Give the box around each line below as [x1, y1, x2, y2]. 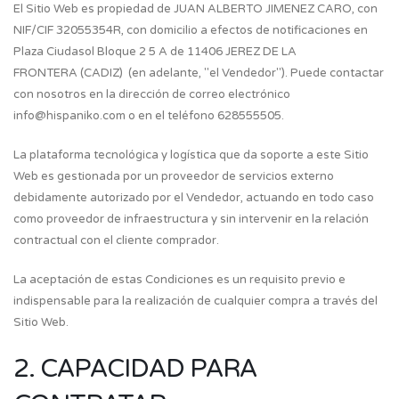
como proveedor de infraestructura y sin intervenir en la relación [13, 212, 369, 226]
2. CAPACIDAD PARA [13, 354, 256, 384]
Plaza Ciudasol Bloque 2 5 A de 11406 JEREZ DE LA [13, 45, 297, 59]
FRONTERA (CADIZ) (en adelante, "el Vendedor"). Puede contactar [13, 66, 384, 80]
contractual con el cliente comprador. [13, 233, 219, 248]
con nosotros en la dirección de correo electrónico [13, 87, 290, 102]
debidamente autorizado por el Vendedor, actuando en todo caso [13, 191, 374, 205]
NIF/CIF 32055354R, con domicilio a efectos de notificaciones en [13, 23, 368, 37]
